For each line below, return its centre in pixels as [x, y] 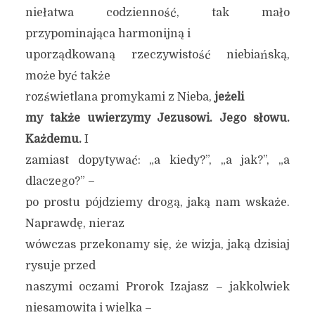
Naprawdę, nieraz [75, 224]
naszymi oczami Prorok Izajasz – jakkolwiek [157, 287]
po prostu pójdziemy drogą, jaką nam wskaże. [157, 202]
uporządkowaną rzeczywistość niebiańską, [157, 55]
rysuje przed [60, 266]
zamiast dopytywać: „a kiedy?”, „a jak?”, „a [157, 160]
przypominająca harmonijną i [108, 34]
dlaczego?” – [60, 181]
